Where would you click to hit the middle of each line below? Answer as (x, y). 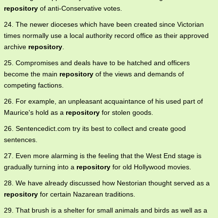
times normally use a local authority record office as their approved (106, 36)
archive (16, 47)
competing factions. (34, 85)
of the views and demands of (139, 74)
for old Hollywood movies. (151, 167)
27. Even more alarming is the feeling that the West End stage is (103, 156)
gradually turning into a (40, 167)
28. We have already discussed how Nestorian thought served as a (107, 183)
